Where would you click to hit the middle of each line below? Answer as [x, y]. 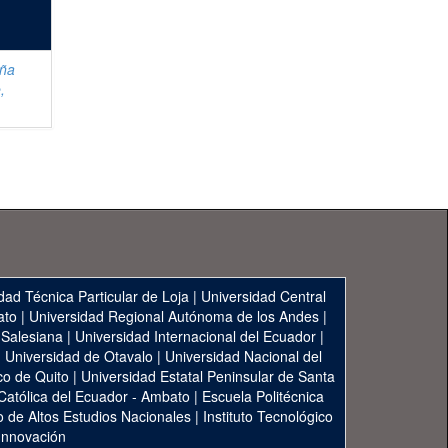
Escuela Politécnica [263, 396]
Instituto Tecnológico [268, 416]
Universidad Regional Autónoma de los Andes [173, 316]
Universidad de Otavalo [79, 356]
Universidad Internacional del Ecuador [195, 336]
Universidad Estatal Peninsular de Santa [207, 376]
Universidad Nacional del [243, 356]
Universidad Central [263, 296]
